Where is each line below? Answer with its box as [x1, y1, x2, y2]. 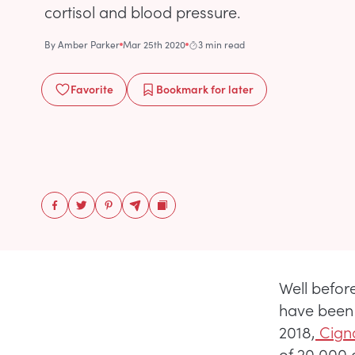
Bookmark [156, 81, 208, 97]
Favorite [71, 81, 113, 97]
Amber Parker [58, 38, 120, 51]
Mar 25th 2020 [123, 38, 185, 51]
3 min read [198, 38, 245, 51]
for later [208, 81, 254, 97]
